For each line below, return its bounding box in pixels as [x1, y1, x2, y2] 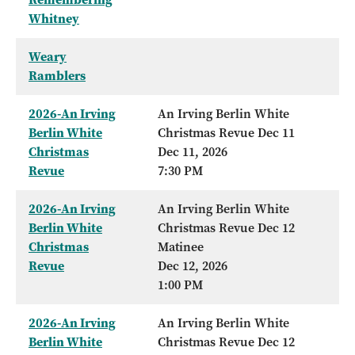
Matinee [158, 239, 204, 256]
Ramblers [29, 67, 86, 85]
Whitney [29, 10, 79, 28]
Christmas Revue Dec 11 [158, 124, 295, 142]
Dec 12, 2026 [158, 258, 227, 275]
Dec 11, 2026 [158, 143, 227, 161]
